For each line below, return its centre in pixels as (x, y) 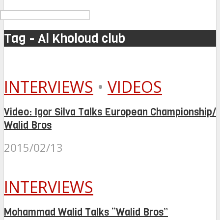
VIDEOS (135, 87)
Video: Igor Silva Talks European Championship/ (110, 112)
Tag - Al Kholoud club (65, 39)
